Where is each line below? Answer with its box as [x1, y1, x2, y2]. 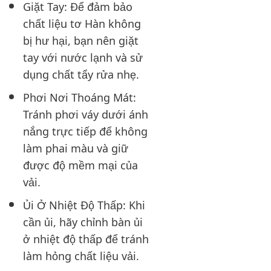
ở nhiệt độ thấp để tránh [23, 228, 149, 248]
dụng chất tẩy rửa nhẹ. [23, 64, 140, 83]
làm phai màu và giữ [23, 137, 129, 157]
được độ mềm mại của [23, 154, 139, 174]
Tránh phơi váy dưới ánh [23, 103, 149, 123]
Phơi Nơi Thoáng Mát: [23, 87, 137, 106]
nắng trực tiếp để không [23, 120, 148, 140]
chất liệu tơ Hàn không [23, 13, 142, 33]
